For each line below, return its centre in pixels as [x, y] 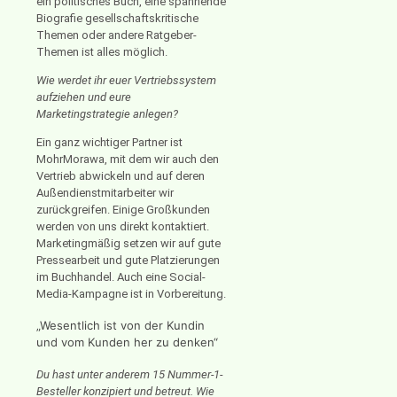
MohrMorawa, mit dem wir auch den [128, 159]
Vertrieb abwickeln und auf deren [121, 175]
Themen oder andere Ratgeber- [117, 35]
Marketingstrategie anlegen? [107, 113]
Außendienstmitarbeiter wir [105, 192]
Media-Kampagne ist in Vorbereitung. [131, 293]
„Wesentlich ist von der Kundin [121, 325]
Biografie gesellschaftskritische [117, 18]
